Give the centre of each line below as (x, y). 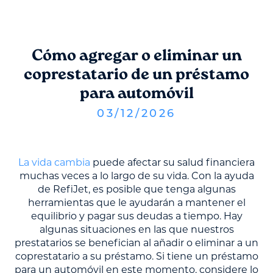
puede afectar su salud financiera (172, 162)
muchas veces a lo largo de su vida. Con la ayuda (136, 175)
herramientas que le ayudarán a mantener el (136, 202)
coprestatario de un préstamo (136, 75)
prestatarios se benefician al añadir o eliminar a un (136, 243)
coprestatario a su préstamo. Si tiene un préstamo (136, 256)
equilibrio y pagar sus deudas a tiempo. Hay (136, 216)
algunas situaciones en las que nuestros (136, 229)
